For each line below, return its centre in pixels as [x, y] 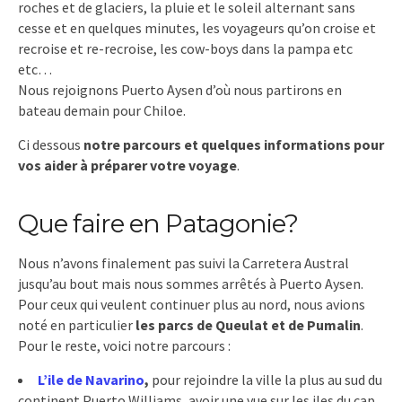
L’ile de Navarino [91, 379]
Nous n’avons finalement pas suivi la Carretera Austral [184, 262]
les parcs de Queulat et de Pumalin [248, 324]
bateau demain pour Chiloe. [102, 110]
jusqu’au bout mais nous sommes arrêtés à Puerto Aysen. [191, 283]
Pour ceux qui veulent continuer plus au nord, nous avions [192, 304]
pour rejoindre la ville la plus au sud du [266, 379]
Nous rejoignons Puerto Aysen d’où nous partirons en [180, 89]
